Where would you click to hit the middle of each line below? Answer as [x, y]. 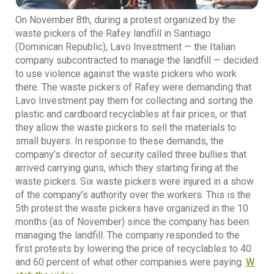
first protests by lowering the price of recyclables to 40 [133, 249]
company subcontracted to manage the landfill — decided [137, 61]
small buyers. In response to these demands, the [120, 141]
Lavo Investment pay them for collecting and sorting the [134, 101]
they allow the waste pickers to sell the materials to [126, 128]
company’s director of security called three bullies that [131, 155]
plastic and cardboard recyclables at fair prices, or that [131, 114]
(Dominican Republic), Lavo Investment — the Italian [125, 47]
